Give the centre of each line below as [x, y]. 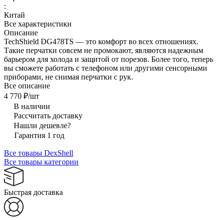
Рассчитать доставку [48, 115]
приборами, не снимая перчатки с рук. [69, 77]
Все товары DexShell [39, 153]
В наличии [32, 106]
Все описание [27, 85]
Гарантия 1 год [39, 135]
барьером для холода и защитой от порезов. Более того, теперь [109, 59]
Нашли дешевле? [42, 125]
